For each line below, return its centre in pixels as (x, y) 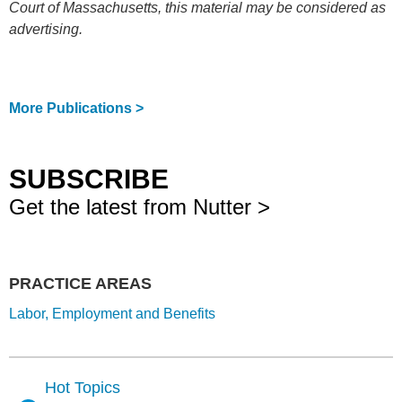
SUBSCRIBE (89, 179)
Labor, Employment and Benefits (112, 314)
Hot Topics (83, 388)
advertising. (46, 29)
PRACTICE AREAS (80, 284)
